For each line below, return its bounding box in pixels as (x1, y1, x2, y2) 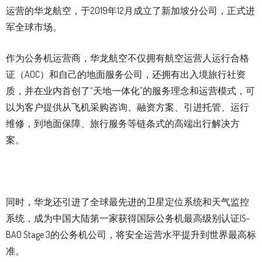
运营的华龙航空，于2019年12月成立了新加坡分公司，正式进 (6, 5, 255, 17)
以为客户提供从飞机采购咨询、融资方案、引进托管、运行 (6, 101, 249, 113)
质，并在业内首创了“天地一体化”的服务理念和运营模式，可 (6, 85, 255, 97)
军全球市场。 (6, 21, 62, 33)
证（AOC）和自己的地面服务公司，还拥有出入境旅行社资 (6, 68, 246, 81)
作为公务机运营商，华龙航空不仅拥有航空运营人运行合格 (6, 52, 249, 64)
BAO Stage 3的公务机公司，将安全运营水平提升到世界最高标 (6, 229, 256, 241)
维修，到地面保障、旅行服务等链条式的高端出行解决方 (6, 118, 240, 130)
